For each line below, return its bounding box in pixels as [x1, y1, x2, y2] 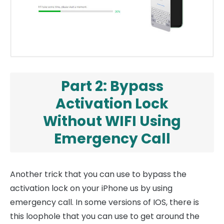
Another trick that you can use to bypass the [10, 168, 186, 180]
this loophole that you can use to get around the [10, 210, 199, 222]
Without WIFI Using [43, 111, 181, 131]
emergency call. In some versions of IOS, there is [10, 196, 199, 208]
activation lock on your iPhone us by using [10, 182, 172, 194]
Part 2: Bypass [60, 76, 163, 96]
